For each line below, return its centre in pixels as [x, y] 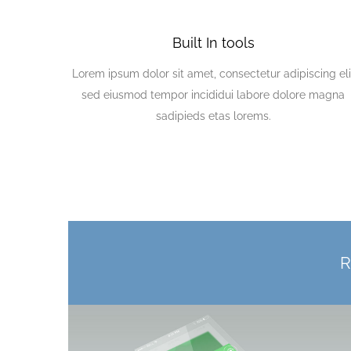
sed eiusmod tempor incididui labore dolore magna [213, 94]
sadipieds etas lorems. [213, 116]
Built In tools [213, 42]
